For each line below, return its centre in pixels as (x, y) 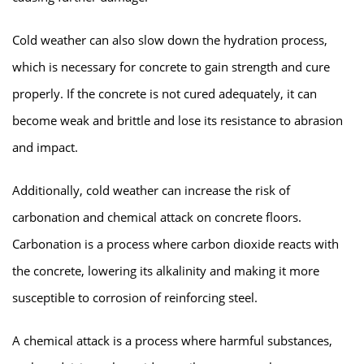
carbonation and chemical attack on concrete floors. (157, 217)
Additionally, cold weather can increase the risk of (151, 190)
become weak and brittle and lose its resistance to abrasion (178, 120)
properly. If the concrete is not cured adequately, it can (165, 93)
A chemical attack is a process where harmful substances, (172, 340)
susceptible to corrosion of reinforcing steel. (135, 297)
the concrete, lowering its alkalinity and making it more (166, 270)
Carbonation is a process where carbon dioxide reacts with (175, 243)
